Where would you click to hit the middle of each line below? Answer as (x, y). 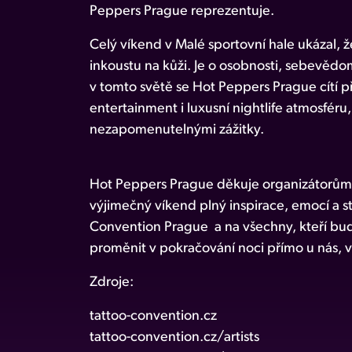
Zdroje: (112, 282)
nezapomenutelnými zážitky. (177, 130)
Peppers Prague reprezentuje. (182, 11)
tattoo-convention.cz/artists (175, 337)
